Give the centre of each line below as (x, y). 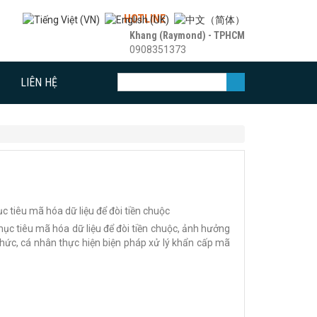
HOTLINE (145, 19)
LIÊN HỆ (39, 82)
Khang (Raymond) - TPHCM (187, 35)
